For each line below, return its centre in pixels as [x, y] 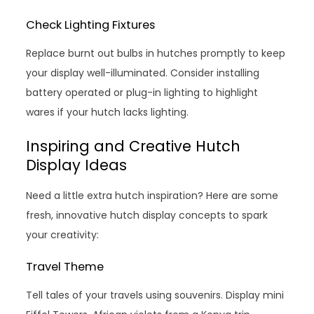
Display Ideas [77, 165]
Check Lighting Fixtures [91, 25]
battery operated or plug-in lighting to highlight [142, 92]
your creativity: [63, 234]
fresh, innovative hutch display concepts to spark [147, 215]
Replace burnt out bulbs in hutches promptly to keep [156, 53]
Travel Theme [65, 266]
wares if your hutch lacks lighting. [108, 112]
